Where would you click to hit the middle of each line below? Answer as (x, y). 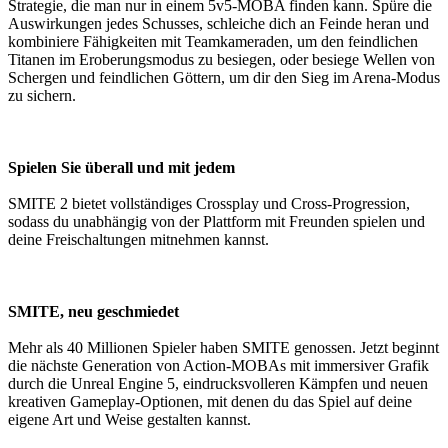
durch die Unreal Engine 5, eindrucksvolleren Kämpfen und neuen (218, 384)
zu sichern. (42, 96)
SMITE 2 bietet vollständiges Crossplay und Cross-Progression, (209, 204)
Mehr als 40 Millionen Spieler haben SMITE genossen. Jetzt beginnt (223, 348)
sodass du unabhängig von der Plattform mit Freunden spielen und (216, 222)
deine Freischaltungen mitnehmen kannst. (138, 240)
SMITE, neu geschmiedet (93, 312)
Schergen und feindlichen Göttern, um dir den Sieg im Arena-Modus (224, 78)
